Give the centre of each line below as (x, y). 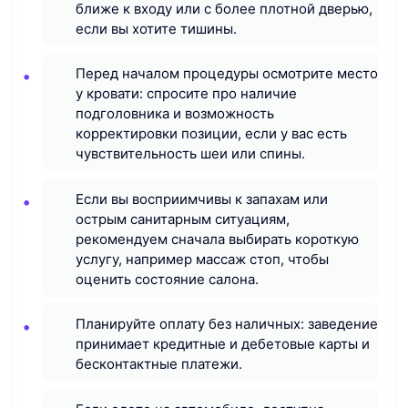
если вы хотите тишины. (156, 28)
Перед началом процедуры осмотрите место (227, 74)
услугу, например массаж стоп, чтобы (202, 259)
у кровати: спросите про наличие (186, 94)
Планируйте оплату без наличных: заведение (227, 324)
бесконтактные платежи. (159, 364)
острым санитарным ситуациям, (183, 219)
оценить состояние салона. (167, 279)
